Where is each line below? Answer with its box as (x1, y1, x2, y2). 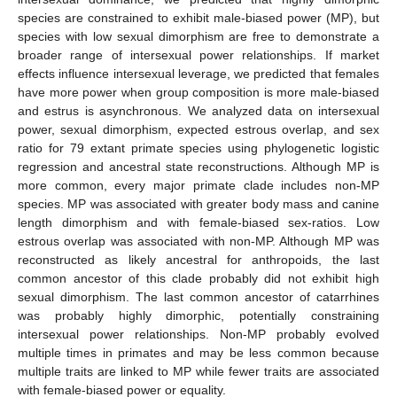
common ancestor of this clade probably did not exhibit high (18, 270, 379, 285)
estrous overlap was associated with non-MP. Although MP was (18, 233, 379, 248)
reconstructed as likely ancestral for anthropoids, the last (18, 252, 379, 267)
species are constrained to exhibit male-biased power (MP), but (18, 10, 379, 25)
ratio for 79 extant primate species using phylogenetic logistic (18, 140, 379, 155)
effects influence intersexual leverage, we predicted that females (18, 66, 379, 81)
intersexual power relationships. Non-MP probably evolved (18, 326, 379, 341)
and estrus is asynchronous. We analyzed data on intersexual (18, 103, 379, 118)
